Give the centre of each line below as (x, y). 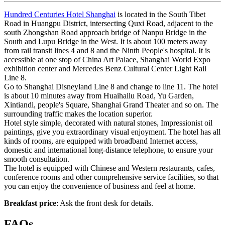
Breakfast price (30, 203)
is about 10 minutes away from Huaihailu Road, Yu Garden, (99, 95)
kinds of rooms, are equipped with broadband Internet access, (101, 141)
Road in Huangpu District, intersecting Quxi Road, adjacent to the (108, 23)
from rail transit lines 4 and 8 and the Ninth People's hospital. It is (107, 50)
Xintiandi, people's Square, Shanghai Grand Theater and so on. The (111, 104)
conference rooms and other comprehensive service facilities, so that (111, 177)
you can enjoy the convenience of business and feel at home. (100, 186)
